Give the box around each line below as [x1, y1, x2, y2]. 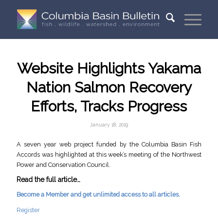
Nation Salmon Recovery [26, 79, 192, 96]
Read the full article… [16, 175, 80, 183]
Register [16, 206, 40, 214]
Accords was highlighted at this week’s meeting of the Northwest [16, 150, 202, 158]
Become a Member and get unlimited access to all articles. [16, 191, 180, 199]
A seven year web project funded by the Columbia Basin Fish [16, 140, 202, 148]
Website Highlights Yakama [17, 60, 201, 77]
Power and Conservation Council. [16, 161, 110, 168]
